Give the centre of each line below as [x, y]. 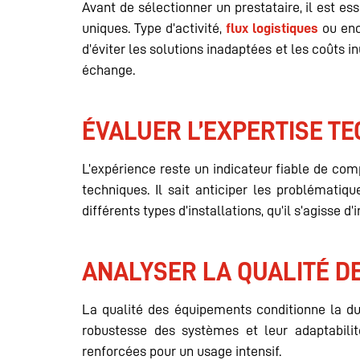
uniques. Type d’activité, [152, 29]
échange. [108, 70]
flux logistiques [270, 29]
